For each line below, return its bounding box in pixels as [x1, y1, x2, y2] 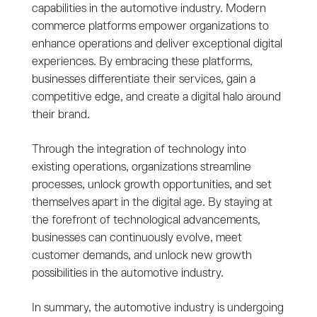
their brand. [31, 109, 90, 122]
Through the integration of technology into [31, 144, 246, 156]
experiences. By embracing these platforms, [31, 56, 253, 69]
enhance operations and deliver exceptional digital [31, 38, 282, 51]
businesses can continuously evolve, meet [31, 232, 242, 245]
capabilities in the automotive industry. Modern [31, 3, 266, 16]
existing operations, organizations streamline [31, 161, 251, 174]
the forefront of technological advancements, [31, 214, 260, 227]
